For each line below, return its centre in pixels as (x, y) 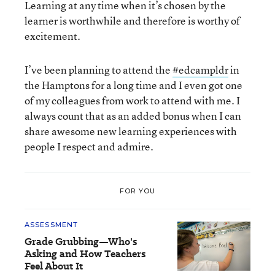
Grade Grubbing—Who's (81, 242)
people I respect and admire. (89, 146)
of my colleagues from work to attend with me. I (132, 100)
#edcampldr (200, 70)
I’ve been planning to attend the (99, 70)
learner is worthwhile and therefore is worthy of (132, 21)
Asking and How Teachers (85, 254)
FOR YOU (137, 191)
